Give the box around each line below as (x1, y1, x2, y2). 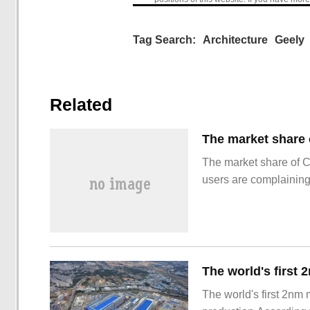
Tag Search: (133, 34, 196, 46)
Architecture (203, 34, 268, 46)
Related (50, 95, 112, 114)
